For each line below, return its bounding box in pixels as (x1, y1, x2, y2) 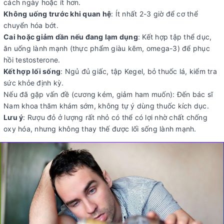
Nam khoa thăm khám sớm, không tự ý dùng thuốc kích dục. (3, 101, 209, 110)
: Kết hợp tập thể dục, (137, 32, 212, 41)
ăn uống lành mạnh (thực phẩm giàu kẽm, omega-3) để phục (3, 44, 210, 53)
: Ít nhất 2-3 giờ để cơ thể (111, 9, 198, 18)
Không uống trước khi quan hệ (3, 9, 111, 18)
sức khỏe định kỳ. (3, 78, 64, 87)
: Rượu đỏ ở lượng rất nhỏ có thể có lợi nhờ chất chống (23, 113, 207, 122)
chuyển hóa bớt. (3, 21, 58, 30)
